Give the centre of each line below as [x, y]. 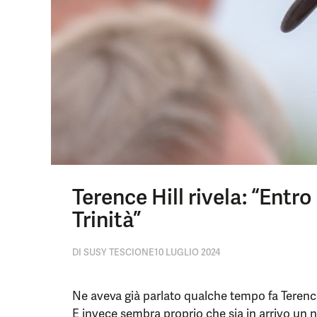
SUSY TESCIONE [118, 252]
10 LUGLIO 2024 [187, 252]
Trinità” [106, 220]
